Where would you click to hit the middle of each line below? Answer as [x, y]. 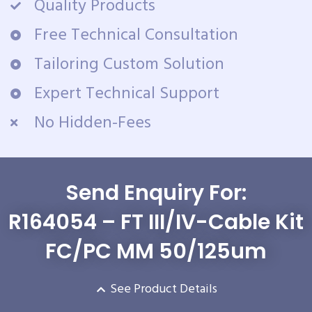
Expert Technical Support [126, 94]
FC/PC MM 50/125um [156, 251]
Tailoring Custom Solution [129, 64]
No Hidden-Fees [92, 123]
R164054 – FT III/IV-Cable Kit [156, 222]
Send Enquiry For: [156, 193]
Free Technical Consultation [136, 35]
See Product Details [164, 289]
